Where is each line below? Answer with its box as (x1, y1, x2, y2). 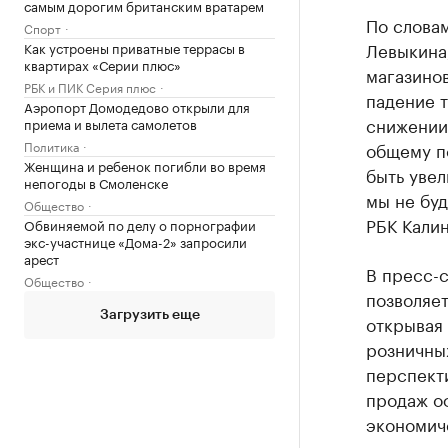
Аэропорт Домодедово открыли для (24, 96, 250, 116)
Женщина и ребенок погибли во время (24, 155, 266, 175)
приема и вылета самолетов (24, 113, 197, 133)
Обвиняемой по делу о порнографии (24, 214, 256, 234)
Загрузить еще (99, 308, 200, 322)
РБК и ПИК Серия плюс (24, 77, 156, 96)
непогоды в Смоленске (24, 172, 168, 192)
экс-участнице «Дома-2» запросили (24, 231, 247, 251)
